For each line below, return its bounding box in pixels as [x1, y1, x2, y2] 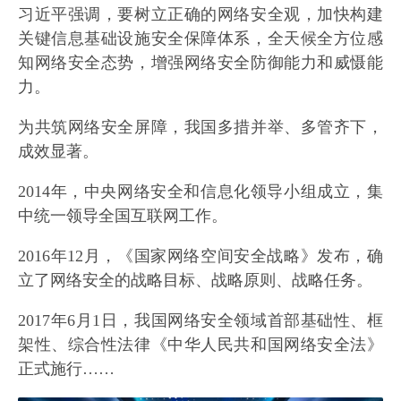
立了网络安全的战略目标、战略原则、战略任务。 [18, 271, 372, 290]
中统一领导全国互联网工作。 [18, 207, 227, 226]
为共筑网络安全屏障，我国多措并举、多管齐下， [18, 118, 383, 137]
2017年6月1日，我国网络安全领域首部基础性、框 [18, 311, 383, 330]
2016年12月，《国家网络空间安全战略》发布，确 [18, 247, 383, 266]
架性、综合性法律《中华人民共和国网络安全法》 [18, 336, 383, 354]
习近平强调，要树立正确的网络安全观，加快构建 [18, 5, 383, 24]
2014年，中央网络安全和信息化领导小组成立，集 [18, 183, 383, 201]
